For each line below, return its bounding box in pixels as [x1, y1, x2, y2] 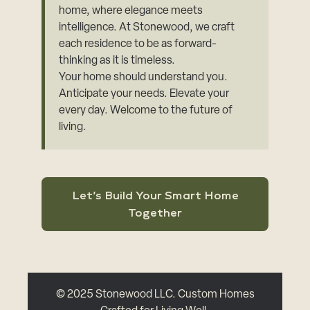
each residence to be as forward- [59, 38, 217, 50]
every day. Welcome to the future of [59, 104, 233, 116]
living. [59, 121, 87, 133]
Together [128, 206, 182, 219]
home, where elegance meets [59, 5, 203, 17]
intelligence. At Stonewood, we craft [59, 21, 235, 33]
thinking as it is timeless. [59, 55, 176, 66]
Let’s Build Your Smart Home [71, 188, 239, 202]
